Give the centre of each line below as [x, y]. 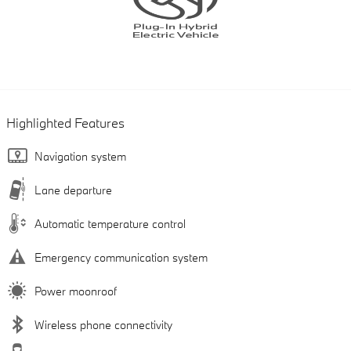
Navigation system [80, 157]
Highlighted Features [65, 123]
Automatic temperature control [110, 224]
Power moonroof [76, 291]
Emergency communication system [121, 258]
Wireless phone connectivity [103, 325]
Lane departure [73, 190]
